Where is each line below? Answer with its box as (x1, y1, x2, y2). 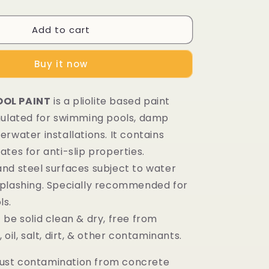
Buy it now (34, 58, 88, 70)
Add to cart (31, 23, 90, 36)
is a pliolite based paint (50, 94, 171, 108)
